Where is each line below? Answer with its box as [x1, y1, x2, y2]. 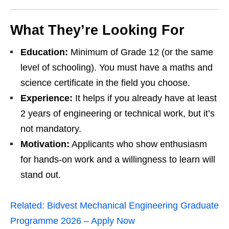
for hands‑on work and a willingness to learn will [20, 154, 215, 165]
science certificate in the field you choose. [20, 78, 190, 88]
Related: [10, 200, 44, 211]
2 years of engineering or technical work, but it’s [20, 108, 215, 119]
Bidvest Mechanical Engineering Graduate [47, 200, 219, 211]
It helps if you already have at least [73, 93, 217, 104]
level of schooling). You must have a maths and [20, 62, 213, 73]
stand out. [20, 170, 61, 180]
